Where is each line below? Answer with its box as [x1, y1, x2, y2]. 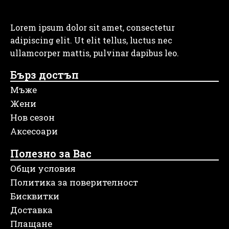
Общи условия [10, 162, 76, 174]
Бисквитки [10, 190, 59, 202]
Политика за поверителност [10, 176, 138, 188]
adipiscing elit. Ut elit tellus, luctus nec [10, 34, 172, 45]
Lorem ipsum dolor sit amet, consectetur [10, 21, 175, 33]
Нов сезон [10, 111, 55, 123]
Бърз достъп [10, 67, 79, 81]
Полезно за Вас [10, 146, 91, 160]
